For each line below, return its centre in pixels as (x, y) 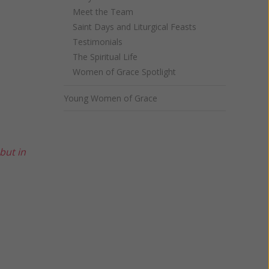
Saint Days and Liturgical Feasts (134, 27)
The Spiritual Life (105, 57)
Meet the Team (103, 12)
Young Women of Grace (110, 98)
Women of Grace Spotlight (124, 72)
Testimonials (98, 42)
